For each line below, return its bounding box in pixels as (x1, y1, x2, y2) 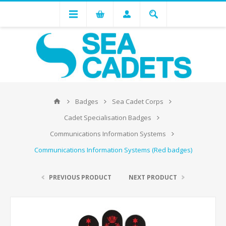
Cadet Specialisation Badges (64, 113, 151, 122)
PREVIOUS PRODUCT (49, 173, 111, 182)
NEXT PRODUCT (129, 173, 177, 182)
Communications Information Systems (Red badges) (34, 145, 192, 154)
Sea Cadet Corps (111, 97, 163, 106)
